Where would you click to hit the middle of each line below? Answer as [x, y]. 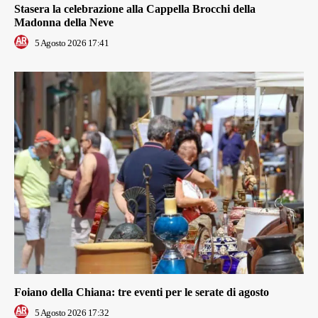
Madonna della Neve [64, 22]
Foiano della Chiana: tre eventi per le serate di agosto [142, 292]
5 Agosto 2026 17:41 [71, 43]
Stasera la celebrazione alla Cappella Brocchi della [135, 9]
